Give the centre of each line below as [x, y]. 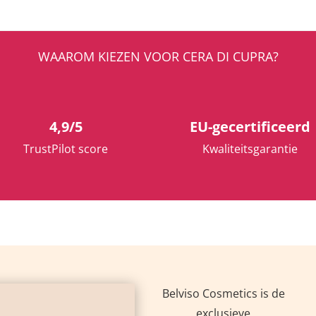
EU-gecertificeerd [250, 127]
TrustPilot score [66, 149]
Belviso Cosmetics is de [223, 293]
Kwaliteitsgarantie [250, 149]
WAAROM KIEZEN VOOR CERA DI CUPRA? [158, 56]
